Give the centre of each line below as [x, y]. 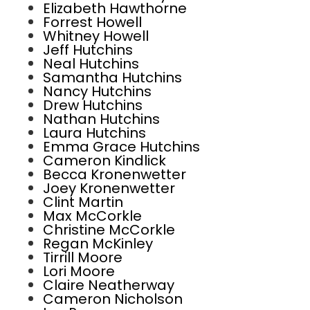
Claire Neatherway [109, 285]
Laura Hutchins [94, 133]
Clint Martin [83, 202]
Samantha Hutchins [112, 77]
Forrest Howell [92, 22]
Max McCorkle [92, 216]
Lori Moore [79, 271]
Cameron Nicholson [113, 299]
